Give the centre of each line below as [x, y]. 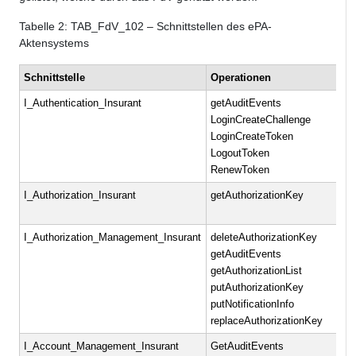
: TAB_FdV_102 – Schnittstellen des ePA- [168, 27]
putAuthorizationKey [257, 288]
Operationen [241, 78]
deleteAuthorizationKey [264, 238]
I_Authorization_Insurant [80, 195]
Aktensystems [54, 43]
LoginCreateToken [252, 137]
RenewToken [240, 170]
